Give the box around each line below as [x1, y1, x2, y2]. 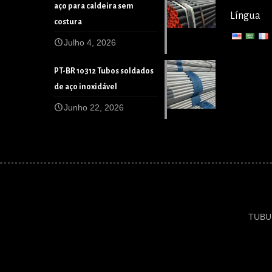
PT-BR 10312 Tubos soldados [54, 67, 154, 75]
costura [54, 18, 82, 26]
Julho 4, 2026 [64, 38, 116, 47]
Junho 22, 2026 [64, 103, 124, 112]
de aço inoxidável [54, 83, 117, 91]
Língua [230, 10, 260, 21]
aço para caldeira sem [54, 2, 134, 10]
